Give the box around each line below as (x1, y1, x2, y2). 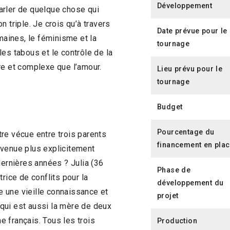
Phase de (157, 165, 191, 175)
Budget (157, 102, 183, 111)
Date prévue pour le (157, 26, 227, 35)
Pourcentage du (157, 127, 215, 137)
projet (157, 191, 179, 200)
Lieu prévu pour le (157, 64, 223, 73)
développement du (157, 178, 224, 187)
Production (157, 216, 197, 225)
